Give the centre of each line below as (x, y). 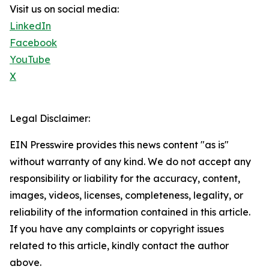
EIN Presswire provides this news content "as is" (119, 145)
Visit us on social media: (64, 9)
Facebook (33, 43)
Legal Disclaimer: (50, 119)
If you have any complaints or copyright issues (117, 229)
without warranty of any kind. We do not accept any (130, 162)
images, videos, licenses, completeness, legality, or (126, 195)
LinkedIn (30, 26)
